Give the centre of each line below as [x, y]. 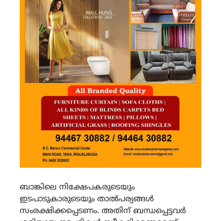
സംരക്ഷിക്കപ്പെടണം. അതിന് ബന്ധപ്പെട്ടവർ [103, 211]
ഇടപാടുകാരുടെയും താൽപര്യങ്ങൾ [87, 199]
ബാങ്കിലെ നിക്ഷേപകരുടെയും [77, 187]
